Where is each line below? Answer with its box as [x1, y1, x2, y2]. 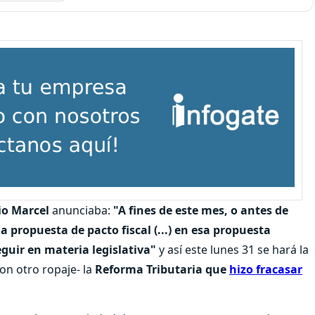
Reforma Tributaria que [95, 261, 229, 277]
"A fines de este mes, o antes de [113, 202, 288, 218]
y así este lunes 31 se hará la [156, 241, 309, 257]
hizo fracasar [229, 261, 302, 277]
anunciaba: [52, 202, 113, 218]
